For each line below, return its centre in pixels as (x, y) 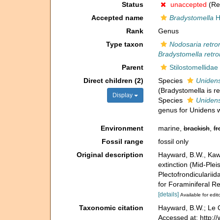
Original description (110, 155)
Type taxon (124, 44)
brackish (196, 128)
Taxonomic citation (111, 207)
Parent (132, 67)
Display (123, 95)
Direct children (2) (113, 81)
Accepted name (117, 18)
